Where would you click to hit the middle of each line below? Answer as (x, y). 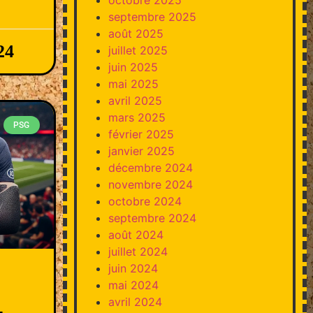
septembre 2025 (152, 16)
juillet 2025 (138, 50)
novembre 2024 (150, 184)
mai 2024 (133, 285)
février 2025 (141, 134)
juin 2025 (133, 67)
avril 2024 (135, 301)
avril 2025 (135, 100)
